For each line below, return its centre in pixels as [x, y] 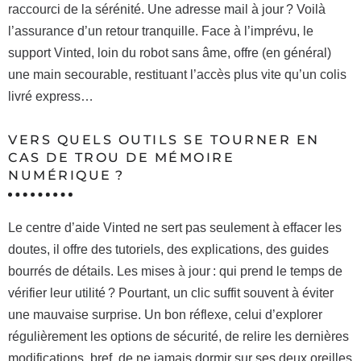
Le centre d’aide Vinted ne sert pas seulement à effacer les [175, 227]
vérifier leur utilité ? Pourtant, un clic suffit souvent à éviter [171, 293]
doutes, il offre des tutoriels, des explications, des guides [168, 249]
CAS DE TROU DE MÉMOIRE [121, 157]
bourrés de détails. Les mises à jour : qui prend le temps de [175, 271]
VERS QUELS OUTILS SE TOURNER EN [164, 139]
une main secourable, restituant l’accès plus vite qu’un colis [177, 74]
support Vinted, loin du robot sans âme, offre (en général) [170, 52]
